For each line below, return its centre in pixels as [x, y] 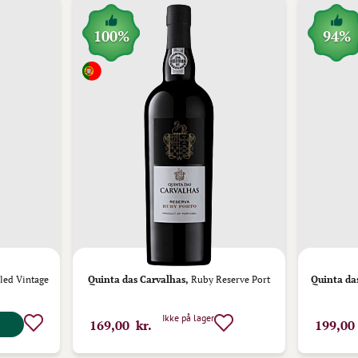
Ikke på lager [188, 318]
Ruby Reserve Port [229, 279]
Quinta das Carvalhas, [138, 279]
